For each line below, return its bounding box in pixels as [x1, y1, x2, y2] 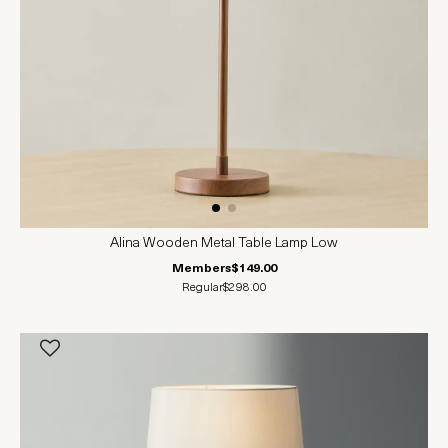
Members [171, 263, 231, 276]
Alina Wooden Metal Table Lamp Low [110, 236, 338, 252]
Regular [181, 282, 223, 295]
